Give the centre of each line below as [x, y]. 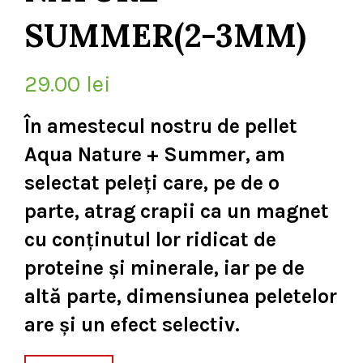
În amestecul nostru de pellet [161, 126]
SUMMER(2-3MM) [165, 35]
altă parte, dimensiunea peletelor [181, 296]
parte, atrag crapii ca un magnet [177, 211]
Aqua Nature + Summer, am [155, 154]
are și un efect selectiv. [132, 325]
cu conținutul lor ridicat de [150, 239]
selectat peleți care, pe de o [152, 183]
